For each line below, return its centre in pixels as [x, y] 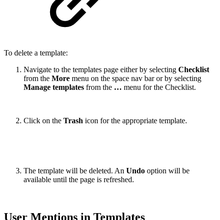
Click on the [42, 121]
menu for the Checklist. [160, 87]
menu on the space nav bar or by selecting [136, 79]
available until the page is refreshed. [79, 180]
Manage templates [54, 87]
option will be [167, 171]
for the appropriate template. [144, 121]
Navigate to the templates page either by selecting [101, 70]
